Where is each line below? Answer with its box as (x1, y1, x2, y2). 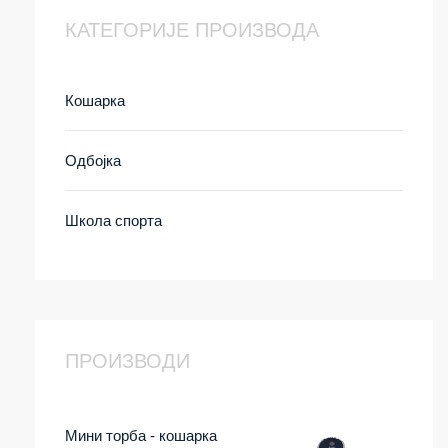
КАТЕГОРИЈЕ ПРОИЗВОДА (65, 19, 319, 41)
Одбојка (65, 152, 121, 169)
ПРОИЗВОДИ (65, 350, 190, 372)
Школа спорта (65, 212, 162, 229)
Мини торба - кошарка (65, 427, 217, 444)
